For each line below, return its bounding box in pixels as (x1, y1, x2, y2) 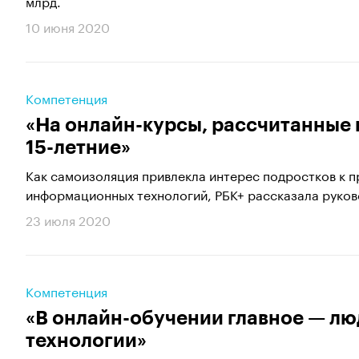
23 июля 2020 (26, 209, 111, 229)
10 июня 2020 (26, 16, 110, 36)
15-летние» (26, 138, 131, 157)
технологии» (26, 331, 147, 350)
